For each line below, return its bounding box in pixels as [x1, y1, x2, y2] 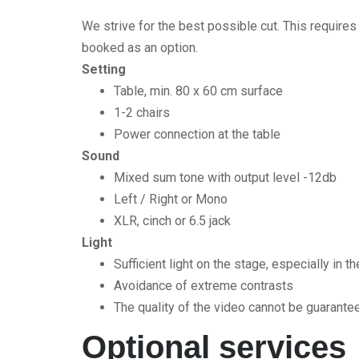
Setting [82, 62, 126, 77]
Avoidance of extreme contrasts [114, 278, 293, 293]
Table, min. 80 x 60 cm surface [114, 83, 283, 99]
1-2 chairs [114, 105, 170, 120]
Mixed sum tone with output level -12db [114, 170, 337, 185]
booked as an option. [82, 40, 198, 55]
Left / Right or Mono [114, 192, 228, 207]
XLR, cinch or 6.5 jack [114, 213, 231, 228]
